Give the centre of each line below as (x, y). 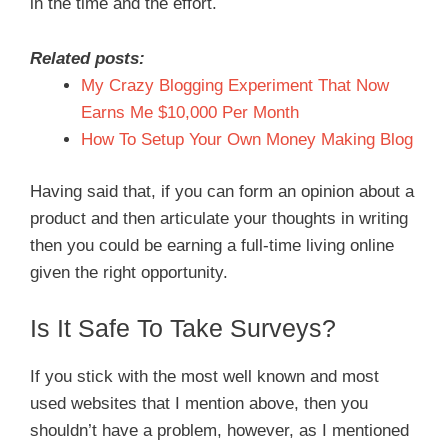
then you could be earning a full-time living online (212, 245)
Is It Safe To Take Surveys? (183, 328)
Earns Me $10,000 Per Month (190, 112)
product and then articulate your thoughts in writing (219, 218)
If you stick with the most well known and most (204, 377)
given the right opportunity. (129, 272)
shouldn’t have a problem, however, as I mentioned (219, 431)
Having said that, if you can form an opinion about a (222, 191)
